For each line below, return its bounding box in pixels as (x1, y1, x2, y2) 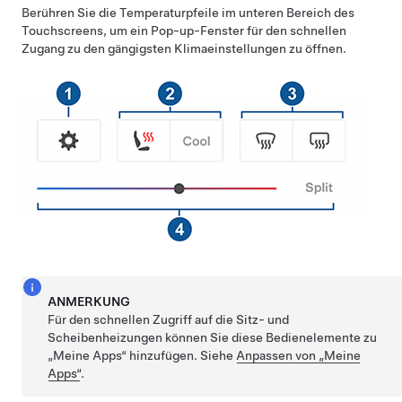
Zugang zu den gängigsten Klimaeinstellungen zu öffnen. (22, 41, 346, 56)
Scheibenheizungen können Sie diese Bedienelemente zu (48, 330, 378, 345)
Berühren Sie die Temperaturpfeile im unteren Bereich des (22, 5, 354, 20)
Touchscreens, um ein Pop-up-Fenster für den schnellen (22, 23, 346, 38)
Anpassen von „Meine (236, 348, 362, 363)
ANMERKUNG (48, 294, 131, 309)
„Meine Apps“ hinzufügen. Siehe (48, 348, 237, 363)
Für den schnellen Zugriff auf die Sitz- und (48, 312, 290, 327)
